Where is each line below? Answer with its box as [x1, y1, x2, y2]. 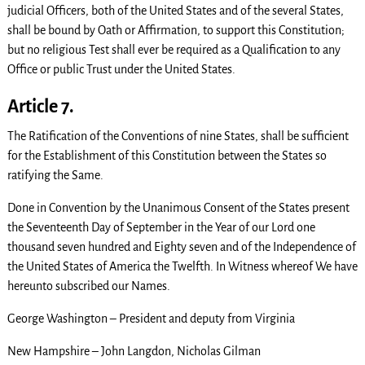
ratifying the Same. [7, 168, 103, 182]
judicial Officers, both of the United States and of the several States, [7, 3, 344, 17]
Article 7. [7, 96, 74, 117]
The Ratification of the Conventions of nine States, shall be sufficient [7, 129, 349, 143]
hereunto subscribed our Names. [7, 279, 170, 292]
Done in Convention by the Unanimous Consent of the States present [7, 200, 350, 214]
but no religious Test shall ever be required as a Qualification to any [7, 42, 341, 56]
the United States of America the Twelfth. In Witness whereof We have [7, 259, 358, 273]
